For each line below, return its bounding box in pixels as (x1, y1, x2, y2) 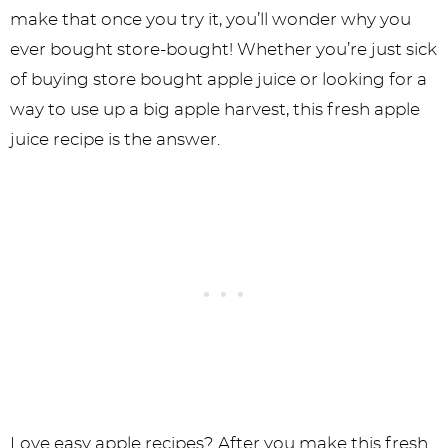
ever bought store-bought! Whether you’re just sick (10, 41, 437, 58)
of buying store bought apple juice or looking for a (10, 71, 427, 88)
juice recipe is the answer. (10, 131, 220, 148)
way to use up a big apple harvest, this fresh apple (10, 101, 420, 118)
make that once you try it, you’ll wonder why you (10, 11, 411, 28)
